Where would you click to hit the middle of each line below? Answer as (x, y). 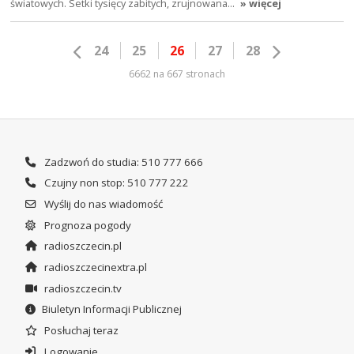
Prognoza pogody (86, 225)
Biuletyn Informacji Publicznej (111, 309)
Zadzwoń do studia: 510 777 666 (122, 162)
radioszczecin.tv (81, 288)
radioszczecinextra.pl (94, 267)
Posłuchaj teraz (80, 330)
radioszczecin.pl (81, 246)
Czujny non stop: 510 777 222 (115, 183)
